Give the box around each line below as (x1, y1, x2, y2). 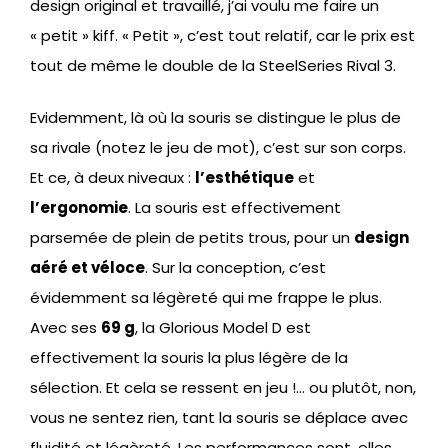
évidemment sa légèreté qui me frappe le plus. (30, 287, 382, 309)
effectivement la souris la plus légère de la (30, 347, 348, 369)
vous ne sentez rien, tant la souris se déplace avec (30, 407, 408, 429)
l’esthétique (195, 167, 294, 189)
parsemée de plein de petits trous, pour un (30, 227, 354, 249)
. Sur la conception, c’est (145, 257, 326, 279)
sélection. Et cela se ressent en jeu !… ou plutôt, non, (30, 377, 416, 399)
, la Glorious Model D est (135, 317, 311, 339)
